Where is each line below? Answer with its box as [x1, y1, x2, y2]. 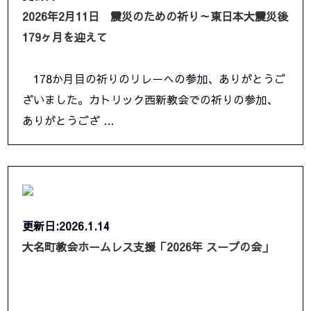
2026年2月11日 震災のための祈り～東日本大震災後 [22, 8, 289, 24]
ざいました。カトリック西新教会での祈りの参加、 [22, 92, 278, 108]
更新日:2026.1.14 [22, 218, 110, 234]
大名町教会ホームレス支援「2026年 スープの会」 [22, 239, 274, 255]
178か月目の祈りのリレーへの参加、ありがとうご [22, 71, 286, 87]
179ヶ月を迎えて [22, 29, 108, 45]
